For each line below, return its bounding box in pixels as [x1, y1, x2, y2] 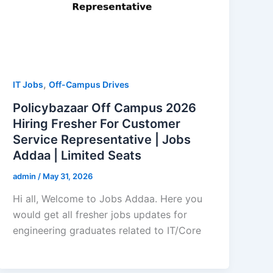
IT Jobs [13, 79, 44, 90]
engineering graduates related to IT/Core [13, 224, 202, 237]
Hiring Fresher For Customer [13, 116, 181, 131]
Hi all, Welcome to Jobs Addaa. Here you [13, 193, 203, 205]
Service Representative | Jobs [13, 132, 191, 147]
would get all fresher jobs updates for [13, 208, 188, 221]
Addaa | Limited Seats [13, 147, 142, 163]
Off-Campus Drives [49, 79, 130, 90]
